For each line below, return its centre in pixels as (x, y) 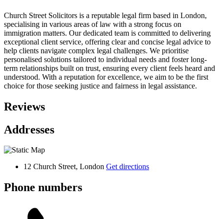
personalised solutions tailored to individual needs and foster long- (105, 59)
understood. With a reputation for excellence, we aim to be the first (106, 77)
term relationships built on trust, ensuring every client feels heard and (109, 68)
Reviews (24, 106)
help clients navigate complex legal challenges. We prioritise (96, 50)
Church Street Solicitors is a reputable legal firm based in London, (105, 15)
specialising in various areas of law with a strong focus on (93, 24)
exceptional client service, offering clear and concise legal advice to (107, 42)
